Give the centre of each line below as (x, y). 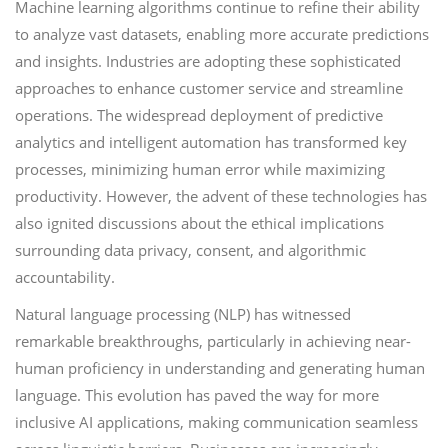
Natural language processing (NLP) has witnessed (183, 314)
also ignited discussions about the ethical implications (199, 223)
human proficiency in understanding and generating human (220, 368)
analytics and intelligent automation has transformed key (211, 142)
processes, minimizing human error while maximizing (200, 169)
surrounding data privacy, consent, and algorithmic (190, 250)
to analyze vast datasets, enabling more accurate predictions (222, 34)
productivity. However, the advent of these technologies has (221, 196)
